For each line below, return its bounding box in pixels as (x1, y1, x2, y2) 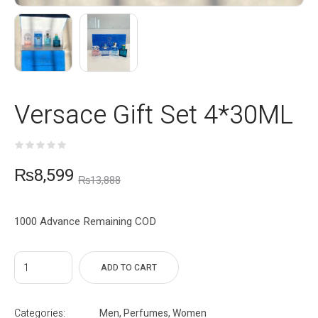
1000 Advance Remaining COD (14, 214, 156, 230)
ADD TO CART (101, 261, 157, 275)
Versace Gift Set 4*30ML (14, 97, 293, 135)
